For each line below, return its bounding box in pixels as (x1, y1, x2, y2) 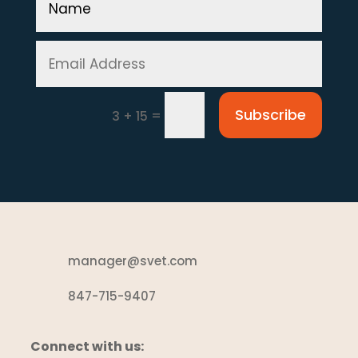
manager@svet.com (68, 252, 198, 269)
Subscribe (235, 104, 307, 125)
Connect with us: (30, 336, 145, 356)
